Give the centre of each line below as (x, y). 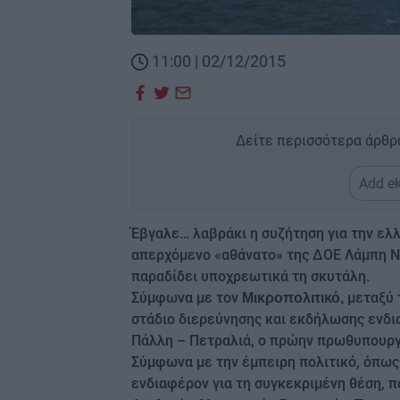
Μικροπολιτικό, (293, 297)
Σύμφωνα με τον (187, 297)
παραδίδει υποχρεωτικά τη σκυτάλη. (250, 276)
